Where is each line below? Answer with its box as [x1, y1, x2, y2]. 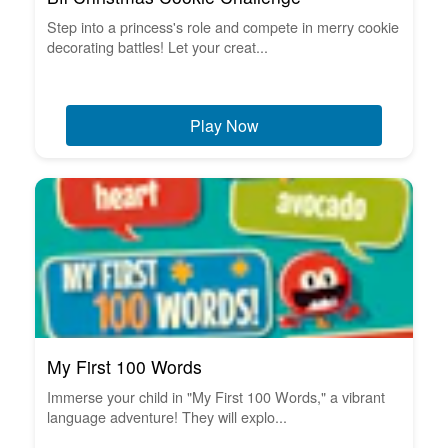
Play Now [189, 113, 259, 137]
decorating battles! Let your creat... [47, 35, 268, 57]
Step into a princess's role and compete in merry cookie [47, 15, 399, 37]
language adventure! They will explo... [47, 405, 287, 427]
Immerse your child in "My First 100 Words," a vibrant [47, 385, 385, 407]
